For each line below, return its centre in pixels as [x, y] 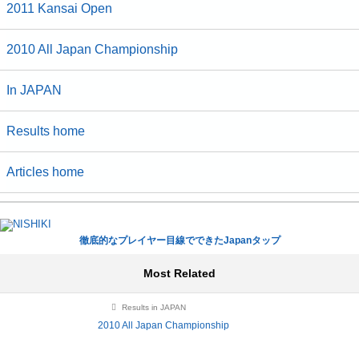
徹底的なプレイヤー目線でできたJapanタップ [179, 241]
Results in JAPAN [152, 308]
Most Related [179, 274]
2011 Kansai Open [59, 9]
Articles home [45, 172]
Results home [46, 131]
